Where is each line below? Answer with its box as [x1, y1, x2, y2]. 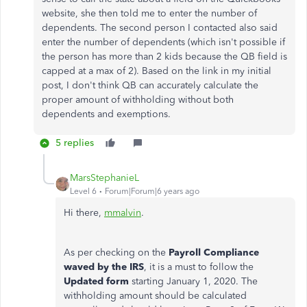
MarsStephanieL [70, 172, 139, 184]
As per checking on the [64, 247, 169, 258]
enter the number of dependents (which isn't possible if [42, 36, 285, 48]
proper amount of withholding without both [42, 94, 234, 106]
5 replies [56, 137, 94, 149]
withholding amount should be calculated [64, 290, 247, 302]
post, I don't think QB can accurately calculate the [42, 79, 258, 91]
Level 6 [70, 186, 97, 196]
